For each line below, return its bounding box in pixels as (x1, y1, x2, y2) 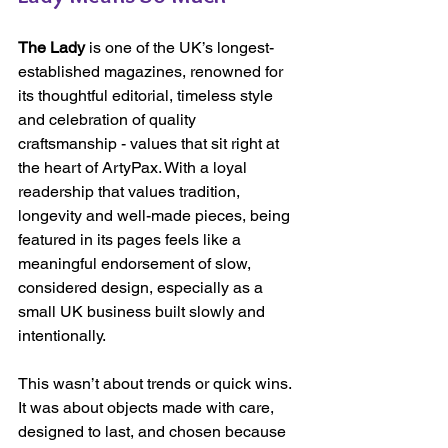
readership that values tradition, (18, 182, 244, 202)
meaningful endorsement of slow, (18, 254, 255, 274)
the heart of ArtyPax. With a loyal (18, 158, 251, 178)
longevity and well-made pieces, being (18, 206, 294, 226)
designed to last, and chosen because (18, 422, 290, 442)
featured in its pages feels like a (18, 230, 245, 250)
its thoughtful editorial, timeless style (18, 86, 277, 106)
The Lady (18, 38, 85, 58)
